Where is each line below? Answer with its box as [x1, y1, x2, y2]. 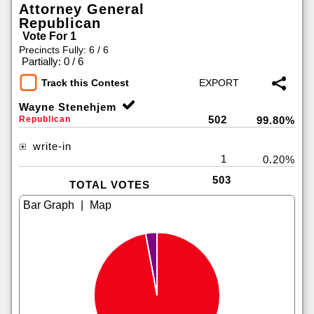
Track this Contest [41, 77, 129, 89]
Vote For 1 [22, 30, 76, 42]
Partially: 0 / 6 [22, 55, 83, 67]
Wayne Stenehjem [19, 101, 116, 113]
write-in [29, 140, 71, 152]
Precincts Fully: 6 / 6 [19, 44, 109, 55]
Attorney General [19, 1, 144, 17]
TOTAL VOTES [69, 179, 150, 191]
